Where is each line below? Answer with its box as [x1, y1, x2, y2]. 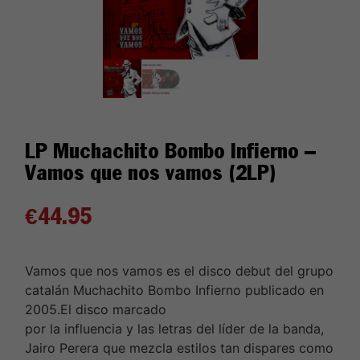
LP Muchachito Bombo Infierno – [25, 137, 316, 164]
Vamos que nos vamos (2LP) [25, 159, 276, 186]
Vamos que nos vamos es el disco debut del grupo [25, 262, 333, 279]
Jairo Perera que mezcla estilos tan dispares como [25, 339, 333, 356]
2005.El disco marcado [25, 301, 166, 317]
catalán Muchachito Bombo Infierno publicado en [25, 281, 324, 298]
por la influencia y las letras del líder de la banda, [25, 320, 324, 337]
